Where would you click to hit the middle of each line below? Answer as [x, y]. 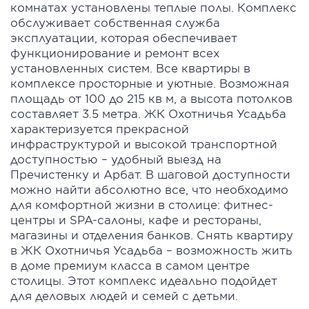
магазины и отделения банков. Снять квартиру [152, 235]
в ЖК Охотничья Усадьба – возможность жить [151, 250]
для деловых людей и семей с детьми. [124, 296]
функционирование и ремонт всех [115, 53]
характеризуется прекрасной [100, 129]
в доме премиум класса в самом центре [130, 265]
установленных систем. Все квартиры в [130, 68]
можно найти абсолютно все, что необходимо [149, 189]
